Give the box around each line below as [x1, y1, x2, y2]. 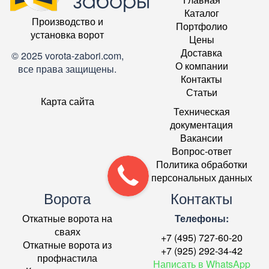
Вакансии [180, 131, 223, 145]
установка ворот [31, 28, 104, 42]
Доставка [181, 46, 223, 60]
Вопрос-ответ [171, 144, 232, 159]
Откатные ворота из [23, 238, 112, 252]
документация [170, 118, 234, 132]
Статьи [186, 85, 217, 100]
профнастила [37, 251, 98, 265]
